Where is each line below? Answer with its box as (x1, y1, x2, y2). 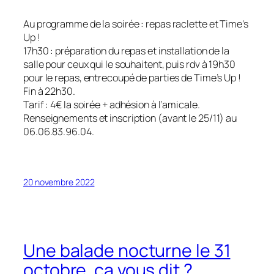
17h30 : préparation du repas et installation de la (23, 43, 229, 57)
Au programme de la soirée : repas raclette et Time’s (23, 17, 248, 31)
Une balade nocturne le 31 (23, 238, 231, 262)
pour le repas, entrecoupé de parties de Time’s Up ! (23, 70, 241, 84)
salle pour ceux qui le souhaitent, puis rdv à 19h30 (23, 57, 235, 71)
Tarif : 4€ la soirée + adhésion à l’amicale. (23, 97, 200, 111)
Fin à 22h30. (23, 84, 75, 98)
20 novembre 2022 (23, 176, 95, 188)
